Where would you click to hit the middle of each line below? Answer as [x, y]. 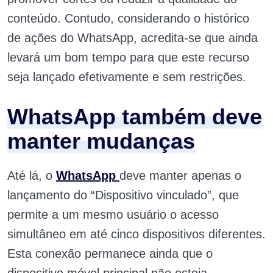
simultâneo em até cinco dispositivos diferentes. [136, 234]
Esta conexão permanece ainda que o [110, 254]
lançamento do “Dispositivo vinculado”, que [123, 195]
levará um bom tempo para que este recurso [128, 58]
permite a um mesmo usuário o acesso [113, 215]
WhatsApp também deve [135, 117]
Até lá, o [32, 176]
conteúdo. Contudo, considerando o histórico [128, 19]
